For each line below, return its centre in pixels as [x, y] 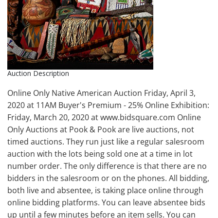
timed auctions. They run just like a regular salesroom [106, 141]
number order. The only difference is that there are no [107, 166]
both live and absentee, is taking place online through [105, 190]
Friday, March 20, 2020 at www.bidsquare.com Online [104, 117]
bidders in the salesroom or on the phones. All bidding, [108, 178]
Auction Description [38, 73]
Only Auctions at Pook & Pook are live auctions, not [101, 129]
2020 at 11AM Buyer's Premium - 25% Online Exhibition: [108, 105]
